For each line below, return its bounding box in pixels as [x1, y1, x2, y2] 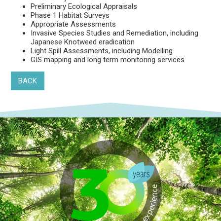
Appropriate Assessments [31, 19, 116, 29]
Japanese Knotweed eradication [31, 37, 135, 46]
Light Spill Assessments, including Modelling [31, 46, 173, 55]
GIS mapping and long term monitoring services [31, 55, 185, 64]
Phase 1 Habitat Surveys [31, 10, 110, 20]
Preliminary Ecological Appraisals [31, 1, 138, 11]
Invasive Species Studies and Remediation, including [31, 28, 199, 37]
